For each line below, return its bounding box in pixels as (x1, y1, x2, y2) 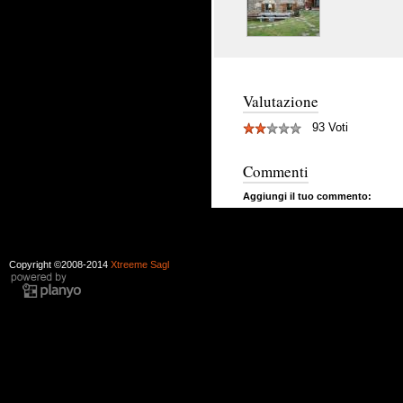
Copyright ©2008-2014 (9, 259, 111, 271)
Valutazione (243, 91, 318, 112)
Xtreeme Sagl (111, 259, 169, 271)
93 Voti (301, 121, 348, 135)
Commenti (243, 161, 309, 183)
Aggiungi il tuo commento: (243, 191, 372, 202)
